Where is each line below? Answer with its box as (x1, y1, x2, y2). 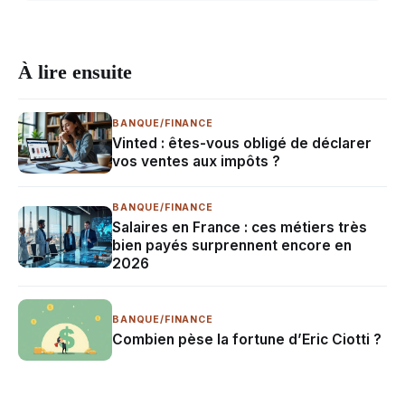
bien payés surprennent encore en (112, 237, 352, 254)
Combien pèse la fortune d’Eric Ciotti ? (112, 330, 381, 348)
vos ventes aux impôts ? (112, 152, 280, 170)
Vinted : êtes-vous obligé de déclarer (112, 134, 372, 152)
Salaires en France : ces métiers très (112, 219, 367, 236)
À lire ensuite (18, 61, 132, 83)
